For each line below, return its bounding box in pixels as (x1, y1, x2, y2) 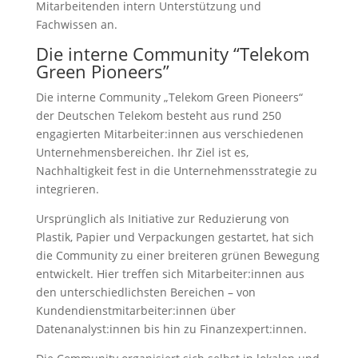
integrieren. (35, 181, 99, 197)
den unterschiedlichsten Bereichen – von (35, 284, 256, 300)
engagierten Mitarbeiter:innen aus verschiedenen (35, 126, 304, 142)
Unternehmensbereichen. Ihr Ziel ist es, (35, 145, 249, 161)
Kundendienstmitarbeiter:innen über (35, 303, 236, 319)
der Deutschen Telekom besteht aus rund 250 (35, 108, 281, 124)
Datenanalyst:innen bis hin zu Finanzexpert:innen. (35, 321, 310, 337)
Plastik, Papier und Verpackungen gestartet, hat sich (35, 229, 314, 245)
